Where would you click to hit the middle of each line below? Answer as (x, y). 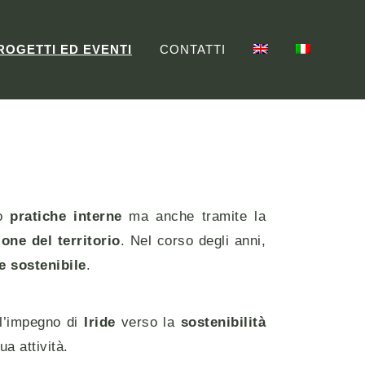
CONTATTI (193, 50)
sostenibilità (223, 322)
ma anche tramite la (194, 216)
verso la (148, 322)
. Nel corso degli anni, (193, 240)
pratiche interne (66, 216)
